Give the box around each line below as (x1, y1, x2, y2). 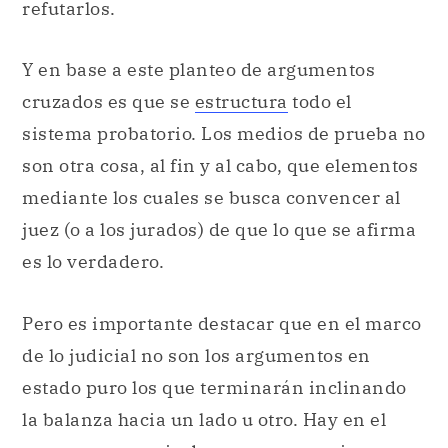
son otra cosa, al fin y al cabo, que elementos (22, 154, 418, 178)
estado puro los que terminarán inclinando (22, 376, 407, 400)
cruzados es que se (22, 90, 195, 114)
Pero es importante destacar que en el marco (22, 312, 422, 336)
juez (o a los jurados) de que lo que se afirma (22, 218, 416, 242)
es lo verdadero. (22, 250, 164, 274)
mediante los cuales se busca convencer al (22, 186, 401, 210)
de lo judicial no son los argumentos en (22, 344, 371, 368)
